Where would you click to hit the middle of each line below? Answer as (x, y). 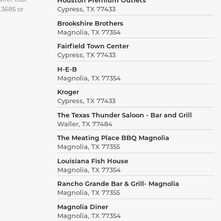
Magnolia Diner (82, 206)
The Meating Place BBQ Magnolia (113, 138)
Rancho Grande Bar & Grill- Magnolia (118, 184)
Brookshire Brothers (90, 23)
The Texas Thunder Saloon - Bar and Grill (124, 114)
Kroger (68, 92)
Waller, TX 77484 (85, 123)
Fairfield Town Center (93, 46)
